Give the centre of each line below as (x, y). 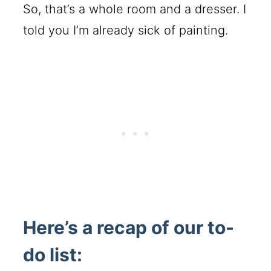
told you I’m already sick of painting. (126, 31)
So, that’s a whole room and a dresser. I (135, 9)
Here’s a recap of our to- (129, 228)
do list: (53, 255)
